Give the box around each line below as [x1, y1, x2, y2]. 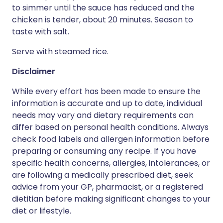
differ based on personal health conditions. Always [12, 121, 209, 133]
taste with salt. [12, 26, 69, 37]
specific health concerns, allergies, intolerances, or [12, 157, 210, 169]
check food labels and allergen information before [12, 133, 210, 145]
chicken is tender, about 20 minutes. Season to [12, 14, 193, 25]
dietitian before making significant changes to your [12, 193, 211, 205]
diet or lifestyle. [12, 205, 71, 217]
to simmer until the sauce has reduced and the [12, 2, 195, 13]
